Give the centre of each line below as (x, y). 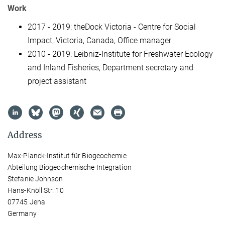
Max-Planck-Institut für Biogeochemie (67, 156)
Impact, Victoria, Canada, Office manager (99, 40)
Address (25, 135)
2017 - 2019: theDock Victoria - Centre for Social (112, 27)
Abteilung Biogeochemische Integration (70, 167)
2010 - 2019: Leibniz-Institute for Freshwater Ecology (120, 54)
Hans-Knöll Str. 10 (36, 191)
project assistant (57, 81)
